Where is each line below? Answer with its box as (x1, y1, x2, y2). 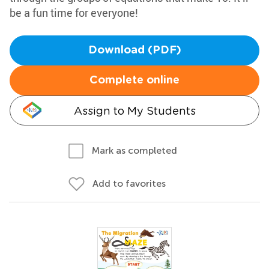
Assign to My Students (73, 104, 196, 117)
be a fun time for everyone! (10, 5, 138, 20)
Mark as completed (92, 145, 177, 156)
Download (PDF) (88, 45, 181, 56)
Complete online (89, 75, 180, 86)
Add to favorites (92, 178, 166, 189)
